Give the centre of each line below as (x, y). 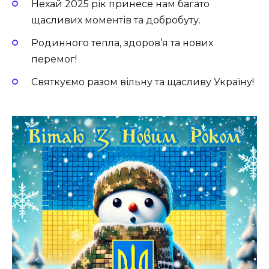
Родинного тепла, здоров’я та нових (122, 43)
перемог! (54, 59)
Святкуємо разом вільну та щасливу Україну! (143, 82)
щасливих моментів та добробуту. (116, 20)
